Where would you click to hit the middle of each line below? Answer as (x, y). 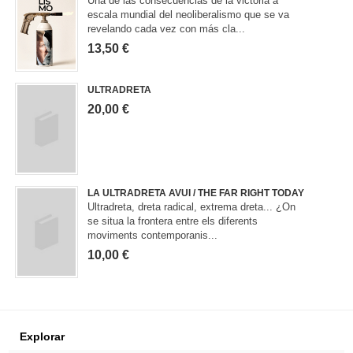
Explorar (42, 337)
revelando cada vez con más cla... (167, 29)
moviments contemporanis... (153, 236)
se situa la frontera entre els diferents (173, 221)
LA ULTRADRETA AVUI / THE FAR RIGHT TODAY (196, 193)
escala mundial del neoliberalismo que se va (189, 15)
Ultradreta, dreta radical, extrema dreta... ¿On (192, 207)
